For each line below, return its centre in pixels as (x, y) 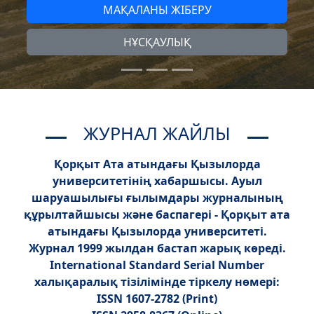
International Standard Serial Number (157, 265)
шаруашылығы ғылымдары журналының (157, 198)
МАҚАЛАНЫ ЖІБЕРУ (157, 9)
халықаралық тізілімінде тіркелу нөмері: (157, 282)
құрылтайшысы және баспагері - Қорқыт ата (157, 214)
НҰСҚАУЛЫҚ (157, 42)
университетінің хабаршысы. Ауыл (157, 181)
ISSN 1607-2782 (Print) (157, 299)
